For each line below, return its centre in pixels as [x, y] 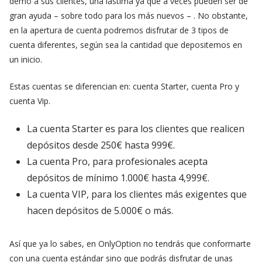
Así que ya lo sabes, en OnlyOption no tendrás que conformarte [130, 243]
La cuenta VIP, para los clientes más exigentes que [137, 194]
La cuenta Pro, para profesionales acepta [117, 161]
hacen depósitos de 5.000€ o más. [100, 210]
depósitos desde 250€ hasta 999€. [101, 145]
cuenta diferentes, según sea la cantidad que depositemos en [126, 44]
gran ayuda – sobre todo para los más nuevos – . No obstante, [129, 15]
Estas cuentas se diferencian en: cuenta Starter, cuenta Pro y [124, 86]
